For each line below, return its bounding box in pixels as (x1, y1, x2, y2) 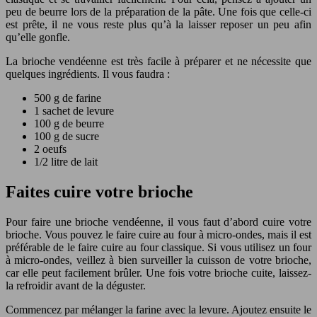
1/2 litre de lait (34, 155, 98, 168)
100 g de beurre (34, 117, 104, 129)
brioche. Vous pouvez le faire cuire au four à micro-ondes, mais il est (6, 228, 311, 241)
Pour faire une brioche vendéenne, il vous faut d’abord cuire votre (6, 215, 311, 228)
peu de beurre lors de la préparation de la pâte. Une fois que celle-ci (6, 5, 311, 18)
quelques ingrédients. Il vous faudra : (6, 67, 170, 80)
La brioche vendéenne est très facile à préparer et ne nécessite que (6, 54, 311, 67)
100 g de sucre (34, 129, 99, 142)
